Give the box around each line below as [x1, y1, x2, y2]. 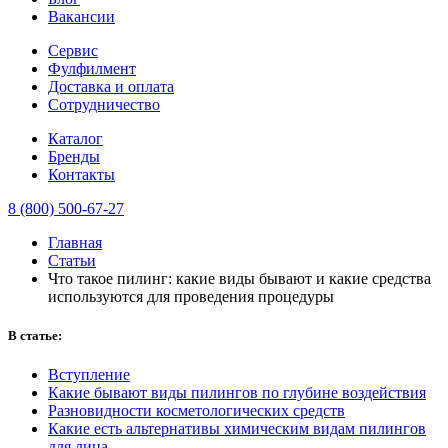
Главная [48, 233, 102, 251]
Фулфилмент [48, 59, 136, 77]
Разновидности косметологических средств [48, 402, 345, 420]
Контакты [48, 165, 115, 183]
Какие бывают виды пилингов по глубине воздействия [48, 384, 426, 402]
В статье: [8, 328, 62, 344]
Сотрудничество [48, 95, 160, 113]
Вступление [48, 366, 130, 384]
